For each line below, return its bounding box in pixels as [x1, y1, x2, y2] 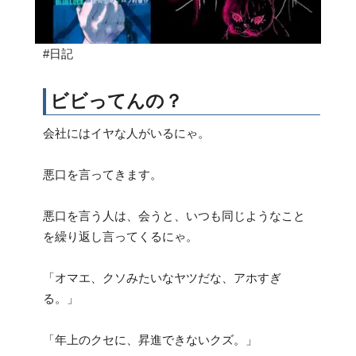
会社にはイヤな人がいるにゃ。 [43, 126, 210, 140]
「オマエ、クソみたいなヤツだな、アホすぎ [43, 270, 281, 284]
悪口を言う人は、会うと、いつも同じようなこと [43, 208, 305, 222]
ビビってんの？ [50, 91, 183, 111]
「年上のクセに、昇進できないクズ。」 [43, 332, 257, 346]
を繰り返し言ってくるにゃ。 [43, 229, 198, 243]
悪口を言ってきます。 [43, 167, 162, 181]
